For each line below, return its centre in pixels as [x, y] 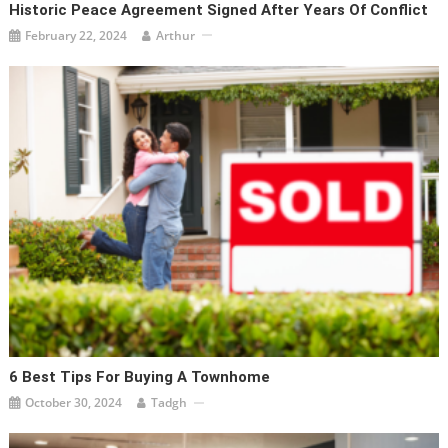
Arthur [176, 35]
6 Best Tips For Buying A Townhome [140, 377]
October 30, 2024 [74, 403]
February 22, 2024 [76, 35]
